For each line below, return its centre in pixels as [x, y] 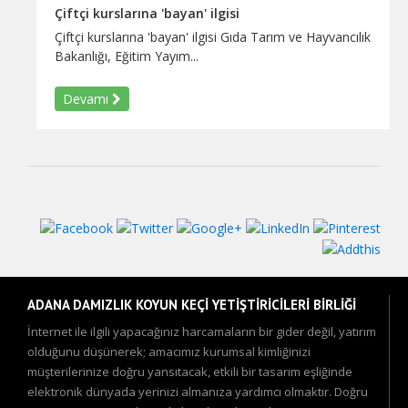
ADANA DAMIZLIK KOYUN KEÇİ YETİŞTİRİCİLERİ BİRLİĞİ [192, 305]
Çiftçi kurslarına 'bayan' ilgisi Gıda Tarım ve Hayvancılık [213, 36]
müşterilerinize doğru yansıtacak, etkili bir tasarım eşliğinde [190, 372]
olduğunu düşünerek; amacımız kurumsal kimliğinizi [169, 352]
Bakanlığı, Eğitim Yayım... [127, 56]
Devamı [87, 98]
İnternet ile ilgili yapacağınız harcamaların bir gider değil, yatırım [202, 332]
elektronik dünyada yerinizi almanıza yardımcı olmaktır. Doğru [198, 392]
